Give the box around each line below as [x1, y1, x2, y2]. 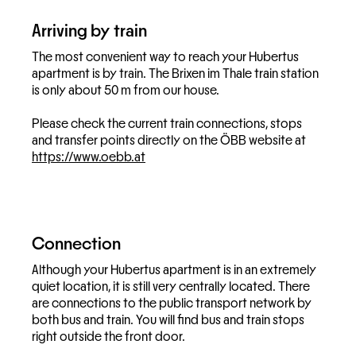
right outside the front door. [32, 331, 185, 343]
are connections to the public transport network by [32, 297, 311, 310]
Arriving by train [32, 22, 147, 40]
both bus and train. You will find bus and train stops [32, 314, 304, 327]
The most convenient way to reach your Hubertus [32, 51, 299, 64]
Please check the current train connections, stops [32, 118, 302, 130]
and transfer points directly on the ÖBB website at [32, 134, 306, 147]
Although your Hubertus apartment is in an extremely [32, 264, 316, 277]
